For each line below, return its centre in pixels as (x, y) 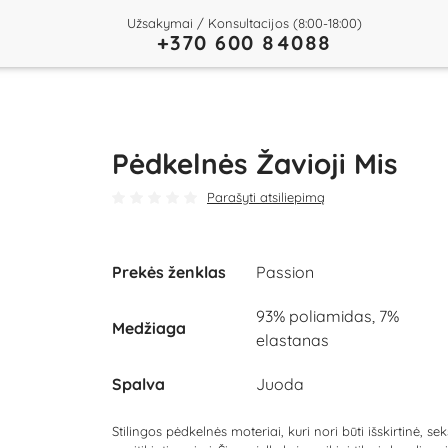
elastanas (292, 339)
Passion (285, 271)
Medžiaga (149, 327)
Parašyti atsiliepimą (266, 197)
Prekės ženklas (169, 271)
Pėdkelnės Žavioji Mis (255, 163)
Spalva (138, 383)
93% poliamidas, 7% (327, 315)
